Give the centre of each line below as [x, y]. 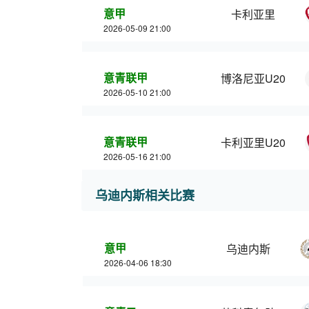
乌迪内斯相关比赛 [145, 195]
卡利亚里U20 [253, 142]
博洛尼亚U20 [253, 78]
